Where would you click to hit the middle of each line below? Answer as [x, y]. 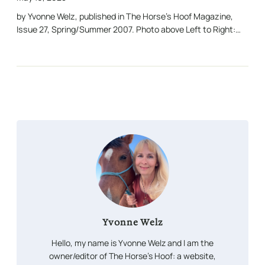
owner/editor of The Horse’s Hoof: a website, [132, 256]
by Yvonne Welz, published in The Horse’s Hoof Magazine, [125, 17]
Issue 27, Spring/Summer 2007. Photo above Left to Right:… [129, 30]
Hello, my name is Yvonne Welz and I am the [132, 243]
